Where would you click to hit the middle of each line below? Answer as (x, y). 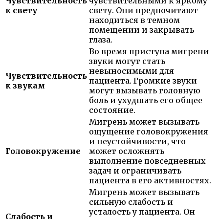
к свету (21, 11)
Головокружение (43, 151)
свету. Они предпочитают (143, 11)
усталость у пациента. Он (142, 212)
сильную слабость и (131, 202)
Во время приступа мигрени (149, 52)
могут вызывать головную (145, 91)
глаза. (101, 40)
